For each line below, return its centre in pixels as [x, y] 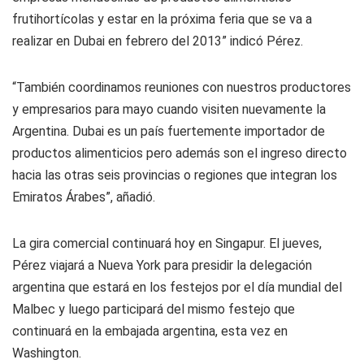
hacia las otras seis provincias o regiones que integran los [175, 175]
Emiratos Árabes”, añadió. [84, 197]
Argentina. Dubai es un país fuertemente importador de [169, 131]
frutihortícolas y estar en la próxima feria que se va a [162, 19]
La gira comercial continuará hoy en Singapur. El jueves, [167, 243]
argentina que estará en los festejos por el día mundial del [177, 287]
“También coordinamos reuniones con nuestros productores [182, 87]
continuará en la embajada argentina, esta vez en [150, 331]
